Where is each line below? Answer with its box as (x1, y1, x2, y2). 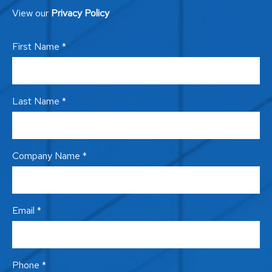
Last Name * (12, 95, 66, 107)
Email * (12, 204, 41, 217)
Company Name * (12, 149, 87, 162)
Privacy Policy (51, 7, 109, 19)
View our (12, 7, 51, 19)
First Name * (12, 40, 66, 53)
